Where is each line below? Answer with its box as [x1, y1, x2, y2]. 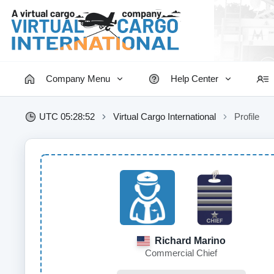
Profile [234, 111, 259, 122]
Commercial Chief [145, 248, 218, 258]
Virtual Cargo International [113, 111, 216, 122]
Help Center [171, 73, 218, 84]
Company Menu [46, 73, 110, 84]
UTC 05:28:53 [39, 111, 95, 122]
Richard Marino [152, 235, 226, 246]
